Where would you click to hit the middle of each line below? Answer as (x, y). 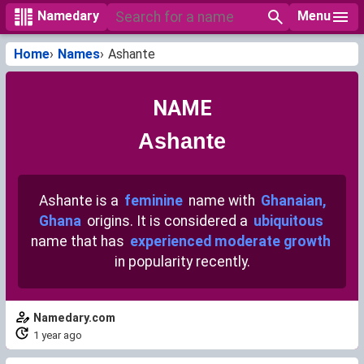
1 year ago (58, 335)
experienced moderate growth (230, 241)
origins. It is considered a (167, 221)
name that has (79, 241)
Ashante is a (80, 201)
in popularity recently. (182, 262)
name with (221, 201)
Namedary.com (74, 318)
